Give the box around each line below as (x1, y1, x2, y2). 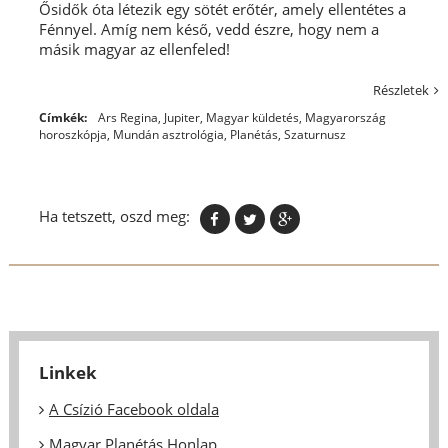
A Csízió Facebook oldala (48, 398, 219, 419)
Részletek (373, 80, 430, 99)
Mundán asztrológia (112, 125, 224, 143)
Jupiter (163, 108, 200, 126)
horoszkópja (38, 125, 107, 143)
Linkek (38, 360, 97, 384)
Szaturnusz (283, 125, 346, 143)
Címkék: (38, 108, 87, 126)
